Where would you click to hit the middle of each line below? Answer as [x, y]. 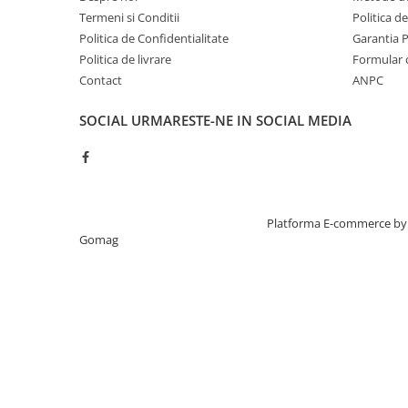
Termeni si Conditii [129, 17]
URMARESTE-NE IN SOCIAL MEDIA [241, 120]
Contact [101, 80]
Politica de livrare [125, 59]
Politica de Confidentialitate [154, 38]
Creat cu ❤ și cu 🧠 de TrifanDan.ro [173, 223]
